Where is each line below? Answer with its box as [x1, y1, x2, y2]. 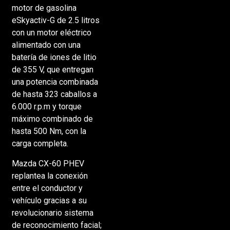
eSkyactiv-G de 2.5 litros [11, 15, 100, 26]
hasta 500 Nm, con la [11, 126, 86, 137]
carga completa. [11, 139, 68, 149]
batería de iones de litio [11, 52, 97, 63]
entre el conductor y [11, 183, 83, 193]
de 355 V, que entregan [11, 65, 93, 75]
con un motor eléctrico [11, 28, 91, 38]
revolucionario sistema [11, 207, 93, 218]
